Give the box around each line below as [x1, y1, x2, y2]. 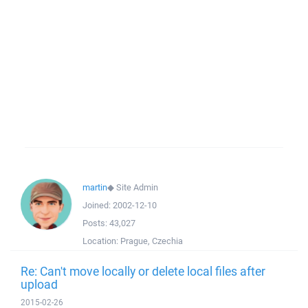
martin [82, 181, 107, 193]
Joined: [82, 199, 113, 211]
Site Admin [116, 181, 158, 193]
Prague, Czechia [120, 235, 183, 247]
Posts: [82, 217, 109, 229]
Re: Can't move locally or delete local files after [21, 263, 265, 279]
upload [21, 276, 58, 292]
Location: [82, 235, 120, 247]
